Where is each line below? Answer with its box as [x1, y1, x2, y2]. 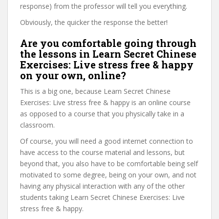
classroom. [20, 120, 55, 130]
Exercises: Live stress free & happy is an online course [20, 98, 191, 107]
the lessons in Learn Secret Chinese [20, 47, 197, 60]
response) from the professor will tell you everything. [20, 1, 187, 11]
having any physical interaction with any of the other [20, 181, 185, 191]
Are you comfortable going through [20, 37, 197, 49]
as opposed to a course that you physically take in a [20, 109, 184, 118]
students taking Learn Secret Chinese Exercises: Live [20, 193, 185, 202]
